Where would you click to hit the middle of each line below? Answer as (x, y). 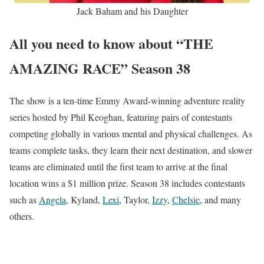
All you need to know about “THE (111, 44)
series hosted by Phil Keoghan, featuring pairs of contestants (121, 117)
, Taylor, (136, 200)
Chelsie (186, 200)
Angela (52, 200)
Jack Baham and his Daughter (132, 11)
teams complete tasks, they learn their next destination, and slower (131, 150)
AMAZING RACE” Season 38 (100, 68)
